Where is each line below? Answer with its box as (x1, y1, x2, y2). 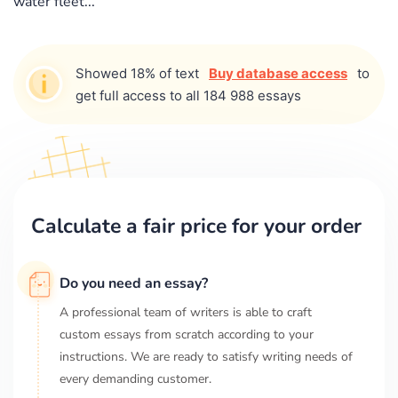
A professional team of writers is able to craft (60, 303, 312, 321)
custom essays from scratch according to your (60, 325, 314, 343)
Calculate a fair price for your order (31, 211, 362, 240)
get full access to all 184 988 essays (76, 86, 301, 104)
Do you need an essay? (60, 273, 208, 293)
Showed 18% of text (76, 64, 203, 82)
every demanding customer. (60, 370, 211, 387)
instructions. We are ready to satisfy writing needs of (60, 347, 353, 365)
